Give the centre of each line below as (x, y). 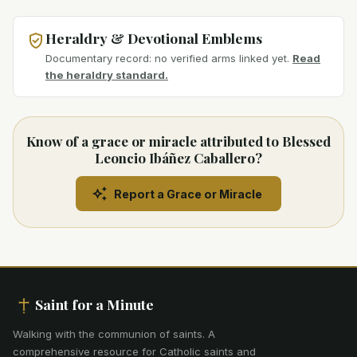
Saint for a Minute (94, 304)
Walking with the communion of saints (108, 334)
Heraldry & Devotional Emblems (154, 38)
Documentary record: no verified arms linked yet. (167, 59)
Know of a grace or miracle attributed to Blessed (178, 141)
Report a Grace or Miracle (188, 194)
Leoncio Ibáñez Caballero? (178, 158)
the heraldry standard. (107, 75)
